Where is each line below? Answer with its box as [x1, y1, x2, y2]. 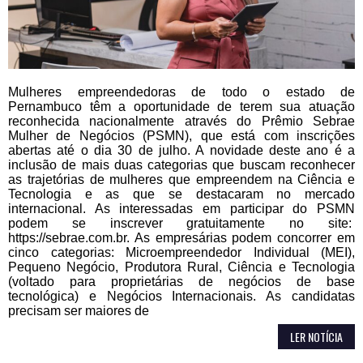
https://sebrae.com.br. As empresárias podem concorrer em [8, 230, 355, 245]
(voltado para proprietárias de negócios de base [8, 274, 355, 288]
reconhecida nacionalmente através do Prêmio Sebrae [8, 113, 355, 128]
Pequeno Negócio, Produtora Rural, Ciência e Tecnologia [8, 259, 355, 274]
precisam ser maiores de [8, 303, 149, 318]
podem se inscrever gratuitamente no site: [8, 216, 355, 230]
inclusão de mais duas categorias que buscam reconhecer [8, 157, 355, 172]
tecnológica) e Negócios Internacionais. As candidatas [8, 288, 355, 303]
